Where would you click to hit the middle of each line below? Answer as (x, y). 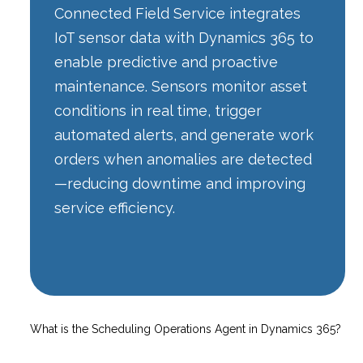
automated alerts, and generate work (184, 135)
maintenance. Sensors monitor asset (181, 87)
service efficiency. (115, 208)
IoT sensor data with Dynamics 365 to (184, 38)
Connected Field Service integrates (178, 14)
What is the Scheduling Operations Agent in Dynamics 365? (186, 329)
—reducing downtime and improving (180, 184)
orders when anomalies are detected (184, 160)
